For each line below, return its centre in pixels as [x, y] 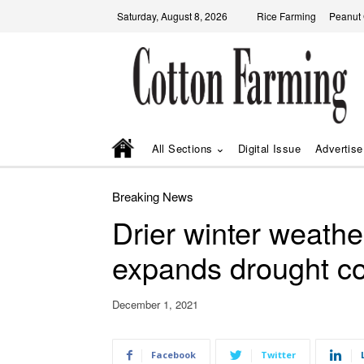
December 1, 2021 [155, 305]
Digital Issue [269, 148]
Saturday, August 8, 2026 [172, 16]
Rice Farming [286, 16]
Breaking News [153, 196]
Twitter [278, 355]
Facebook [173, 355]
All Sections [182, 148]
